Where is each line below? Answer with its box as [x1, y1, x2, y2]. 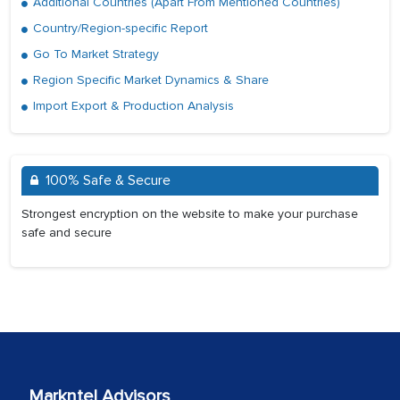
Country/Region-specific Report [29, 21, 208, 37]
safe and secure [21, 225, 112, 241]
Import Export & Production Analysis [29, 98, 234, 114]
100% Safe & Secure [46, 171, 171, 190]
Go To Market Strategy [29, 46, 159, 62]
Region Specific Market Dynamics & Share [29, 72, 269, 88]
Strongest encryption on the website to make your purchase [21, 206, 358, 222]
